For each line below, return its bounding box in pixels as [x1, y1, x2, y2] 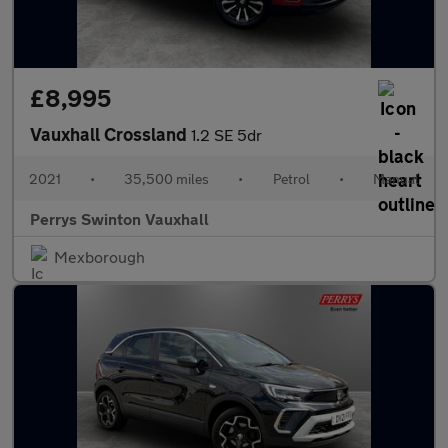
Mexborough [54, 247, 145, 266]
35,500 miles [124, 170, 210, 187]
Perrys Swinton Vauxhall [30, 209, 209, 228]
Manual [372, 170, 419, 187]
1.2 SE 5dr [191, 125, 262, 144]
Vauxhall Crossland [30, 123, 191, 145]
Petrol [272, 170, 310, 187]
